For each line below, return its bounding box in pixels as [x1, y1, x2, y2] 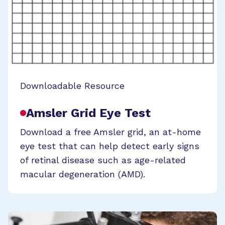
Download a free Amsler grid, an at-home [20, 127, 201, 138]
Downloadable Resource [20, 80, 125, 91]
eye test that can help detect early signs [20, 141, 199, 152]
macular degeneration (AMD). [20, 169, 145, 180]
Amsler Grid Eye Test [26, 106, 151, 121]
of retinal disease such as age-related [20, 155, 186, 166]
